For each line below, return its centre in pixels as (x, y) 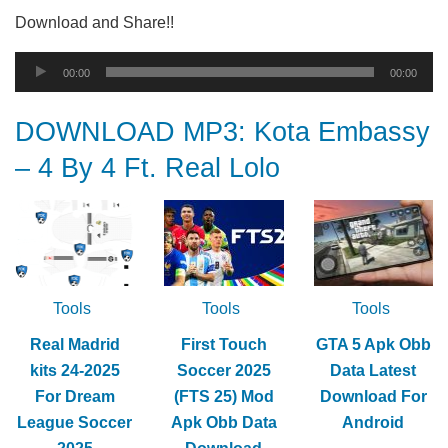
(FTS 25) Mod (223, 396)
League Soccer (75, 422)
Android (373, 422)
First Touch (223, 344)
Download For (373, 396)
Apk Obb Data (223, 422)
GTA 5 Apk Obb (373, 344)
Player (37, 89)
